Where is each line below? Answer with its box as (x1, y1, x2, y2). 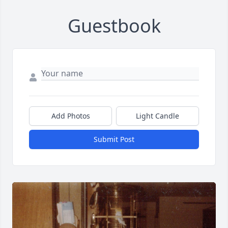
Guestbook (67, 13, 161, 38)
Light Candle (136, 110, 179, 121)
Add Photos (51, 110, 90, 121)
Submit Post (94, 134, 134, 144)
